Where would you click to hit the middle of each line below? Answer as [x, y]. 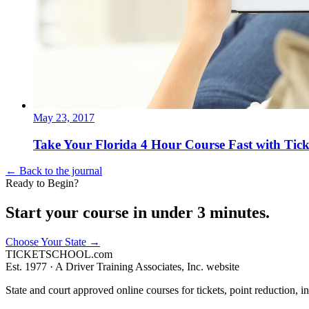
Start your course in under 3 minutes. [138, 213]
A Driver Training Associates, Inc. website [147, 267]
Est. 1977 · [30, 267]
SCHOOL [68, 255]
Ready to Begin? [42, 183]
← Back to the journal [54, 171]
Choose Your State [47, 242]
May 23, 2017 [64, 117]
